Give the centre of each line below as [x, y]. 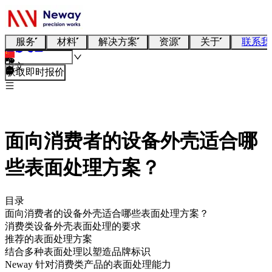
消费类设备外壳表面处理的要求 [73, 226]
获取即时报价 [35, 72]
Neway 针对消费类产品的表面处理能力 [88, 264]
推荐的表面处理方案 [49, 239]
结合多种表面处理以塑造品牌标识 [78, 251]
